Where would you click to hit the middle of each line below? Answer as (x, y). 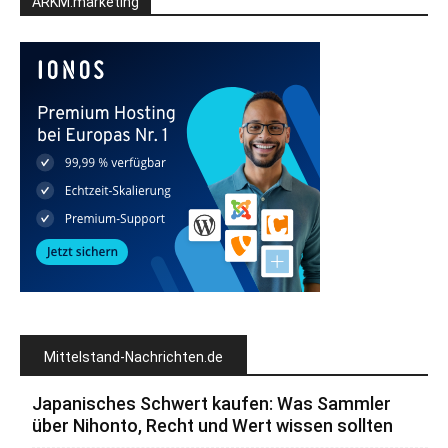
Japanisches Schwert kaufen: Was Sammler (211, 403)
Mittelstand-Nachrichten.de (133, 356)
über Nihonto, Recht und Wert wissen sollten (212, 425)
